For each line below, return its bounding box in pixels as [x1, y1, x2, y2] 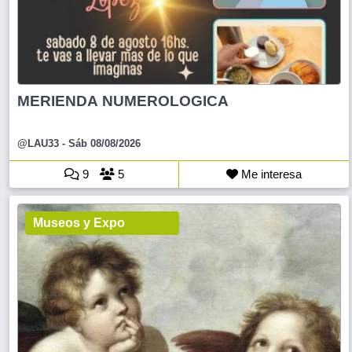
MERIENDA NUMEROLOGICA [17, 92, 229, 109]
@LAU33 [17, 137, 59, 149]
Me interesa [238, 167, 302, 181]
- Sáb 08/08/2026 [59, 137, 141, 149]
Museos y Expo [33, 215, 125, 229]
